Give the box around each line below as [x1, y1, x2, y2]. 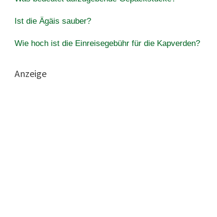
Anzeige [15, 67, 46, 79]
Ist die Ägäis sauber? [15, 16, 91, 26]
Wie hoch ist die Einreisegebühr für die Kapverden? [15, 38, 200, 48]
